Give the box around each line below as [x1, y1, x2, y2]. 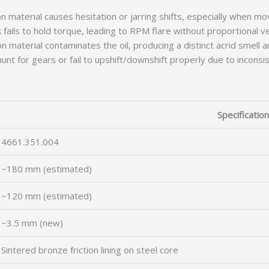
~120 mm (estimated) [1, 190, 92, 202]
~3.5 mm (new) [1, 217, 63, 229]
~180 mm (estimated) [1, 163, 92, 175]
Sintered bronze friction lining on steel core [1, 244, 178, 256]
